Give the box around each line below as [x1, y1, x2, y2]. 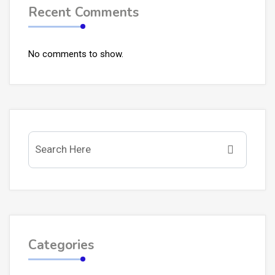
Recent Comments [28, 4, 139, 21]
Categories [28, 236, 94, 254]
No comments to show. [28, 48, 123, 60]
